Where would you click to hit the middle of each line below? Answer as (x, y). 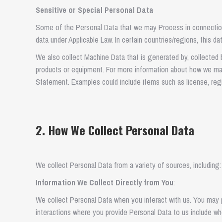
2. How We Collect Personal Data (115, 130)
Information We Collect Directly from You (105, 182)
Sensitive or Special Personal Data (95, 10)
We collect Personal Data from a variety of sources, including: (128, 165)
